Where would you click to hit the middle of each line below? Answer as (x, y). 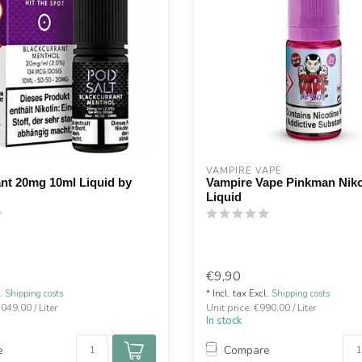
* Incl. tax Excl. (239, 293)
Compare (247, 351)
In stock (224, 320)
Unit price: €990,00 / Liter (261, 307)
